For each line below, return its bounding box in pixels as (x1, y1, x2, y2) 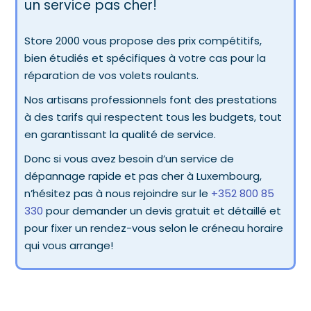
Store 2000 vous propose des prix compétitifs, (24, 33, 262, 48)
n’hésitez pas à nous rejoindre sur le (24, 185, 212, 201)
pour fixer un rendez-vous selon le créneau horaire (24, 220, 284, 235)
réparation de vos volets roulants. (24, 67, 202, 83)
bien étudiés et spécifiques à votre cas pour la (24, 50, 267, 65)
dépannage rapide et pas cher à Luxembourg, (24, 168, 262, 183)
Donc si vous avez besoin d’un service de (24, 151, 235, 166)
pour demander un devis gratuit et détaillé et (43, 203, 282, 218)
